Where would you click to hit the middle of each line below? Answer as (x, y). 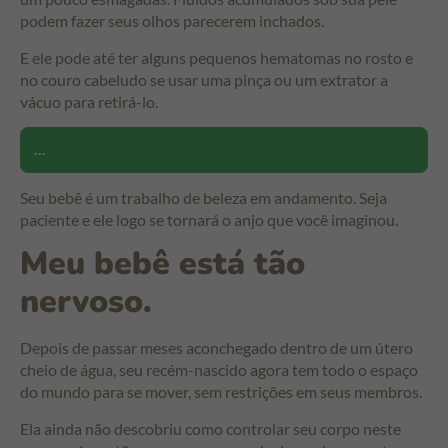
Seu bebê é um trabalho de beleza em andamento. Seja (203, 197)
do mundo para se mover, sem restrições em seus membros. (221, 392)
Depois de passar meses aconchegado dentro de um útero (216, 348)
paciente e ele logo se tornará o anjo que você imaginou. (209, 219)
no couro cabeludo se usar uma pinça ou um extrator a (204, 79)
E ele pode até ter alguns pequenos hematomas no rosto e (216, 57)
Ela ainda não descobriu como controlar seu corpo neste (210, 428)
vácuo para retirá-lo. (89, 101)
